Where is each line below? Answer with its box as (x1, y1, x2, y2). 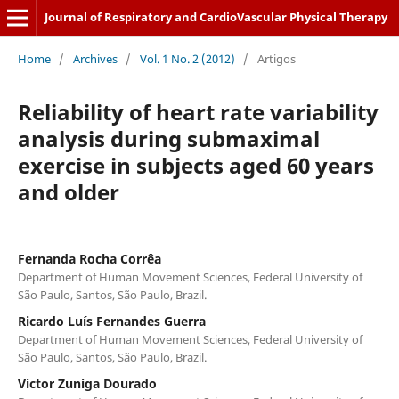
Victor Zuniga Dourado (17, 374, 157, 392)
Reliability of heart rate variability (17, 96, 379, 126)
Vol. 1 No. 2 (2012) (139, 50, 235, 67)
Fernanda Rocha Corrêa (17, 249, 161, 267)
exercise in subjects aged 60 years (17, 150, 374, 180)
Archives (72, 50, 118, 67)
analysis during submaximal (17, 123, 320, 153)
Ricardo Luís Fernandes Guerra (17, 312, 206, 330)
